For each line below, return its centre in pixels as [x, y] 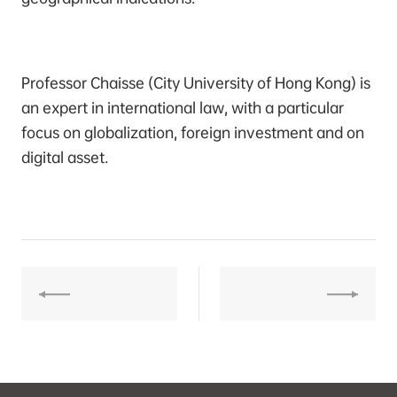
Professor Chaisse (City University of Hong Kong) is [196, 83]
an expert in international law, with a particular [183, 108]
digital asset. [65, 157]
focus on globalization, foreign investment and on [193, 132]
